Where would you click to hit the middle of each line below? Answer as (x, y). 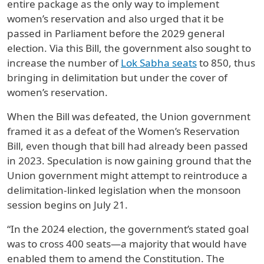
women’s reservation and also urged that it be (115, 19)
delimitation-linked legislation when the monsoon (124, 190)
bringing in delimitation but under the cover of (117, 78)
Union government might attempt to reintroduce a (127, 176)
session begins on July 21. (67, 205)
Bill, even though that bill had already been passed (128, 146)
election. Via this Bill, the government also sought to (129, 48)
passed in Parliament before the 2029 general (116, 34)
